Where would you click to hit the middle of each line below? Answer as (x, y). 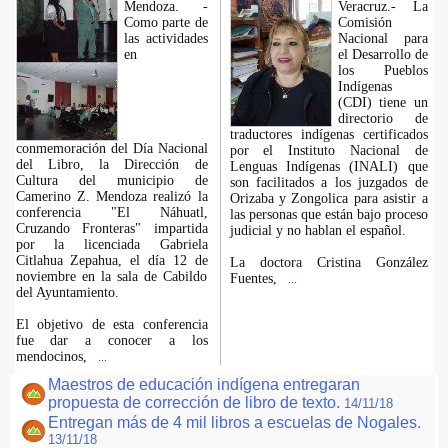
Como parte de (165, 22)
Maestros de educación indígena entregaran (204, 384)
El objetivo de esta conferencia (111, 324)
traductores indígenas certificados (328, 134)
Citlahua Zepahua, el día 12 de (111, 260)
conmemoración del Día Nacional (111, 148)
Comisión (364, 22)
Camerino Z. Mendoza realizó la (111, 196)
